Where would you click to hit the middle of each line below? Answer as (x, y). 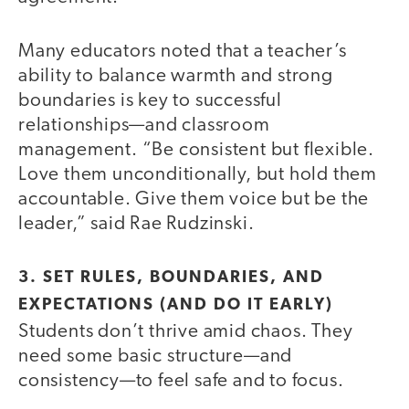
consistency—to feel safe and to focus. (181, 382)
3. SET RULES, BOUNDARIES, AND (171, 278)
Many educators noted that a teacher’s (183, 51)
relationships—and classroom (144, 125)
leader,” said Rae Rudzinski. (136, 224)
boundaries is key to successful (150, 100)
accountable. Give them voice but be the (194, 199)
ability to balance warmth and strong (176, 76)
